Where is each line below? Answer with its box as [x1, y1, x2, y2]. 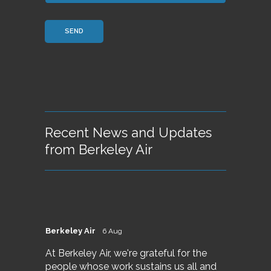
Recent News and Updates [45, 125, 212, 141]
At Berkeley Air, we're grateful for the [45, 247, 207, 259]
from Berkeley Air [45, 142, 152, 158]
